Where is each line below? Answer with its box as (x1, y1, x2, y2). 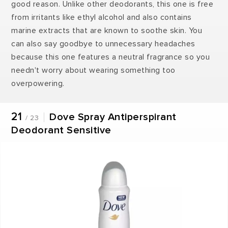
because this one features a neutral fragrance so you (11, 52, 210, 63)
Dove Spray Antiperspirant (49, 112, 177, 123)
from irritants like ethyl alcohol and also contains (11, 12, 192, 23)
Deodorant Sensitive (11, 125, 111, 136)
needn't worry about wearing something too (11, 65, 176, 76)
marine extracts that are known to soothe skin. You (11, 25, 203, 36)
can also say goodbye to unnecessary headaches (11, 39, 195, 49)
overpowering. (11, 78, 65, 89)
